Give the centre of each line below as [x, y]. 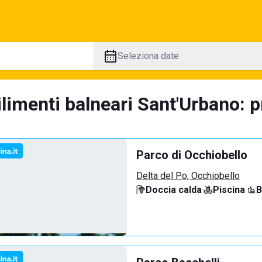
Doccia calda [174, 190]
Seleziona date [148, 56]
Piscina [229, 190]
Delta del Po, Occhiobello [188, 176]
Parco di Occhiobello [192, 155]
